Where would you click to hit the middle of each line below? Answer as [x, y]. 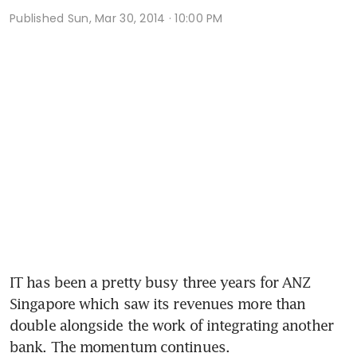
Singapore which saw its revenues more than [158, 303]
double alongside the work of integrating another [171, 325]
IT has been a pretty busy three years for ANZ [161, 282]
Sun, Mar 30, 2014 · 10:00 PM [145, 18]
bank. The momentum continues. [120, 346]
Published [39, 18]
